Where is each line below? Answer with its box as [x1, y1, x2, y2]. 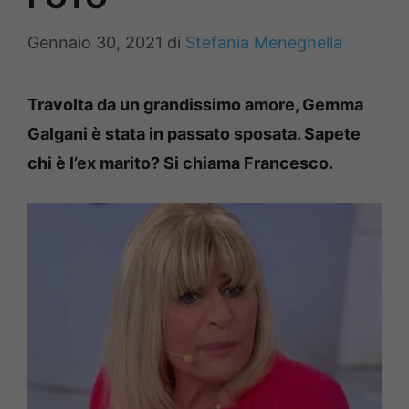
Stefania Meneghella [185, 33, 342, 52]
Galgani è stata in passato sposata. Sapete [27, 124, 361, 143]
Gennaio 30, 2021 [27, 33, 163, 52]
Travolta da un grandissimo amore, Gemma [27, 95, 363, 114]
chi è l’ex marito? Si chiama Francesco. [27, 153, 333, 173]
